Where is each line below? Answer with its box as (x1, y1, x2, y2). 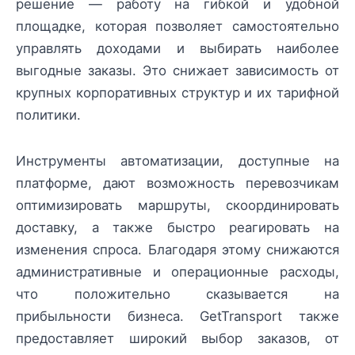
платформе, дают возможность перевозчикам (16, 174, 339, 191)
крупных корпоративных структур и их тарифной (16, 84, 339, 101)
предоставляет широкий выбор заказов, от (16, 330, 339, 346)
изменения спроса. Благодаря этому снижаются (16, 241, 339, 258)
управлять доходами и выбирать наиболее (16, 40, 339, 56)
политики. (16, 106, 81, 123)
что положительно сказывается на (16, 285, 339, 302)
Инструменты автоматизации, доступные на (16, 152, 339, 169)
